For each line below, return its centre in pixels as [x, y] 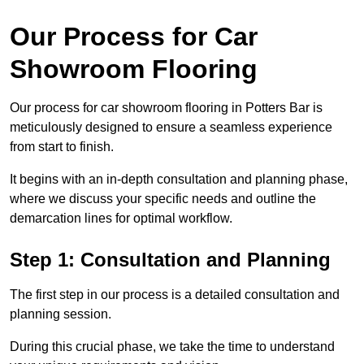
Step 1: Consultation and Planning [170, 260]
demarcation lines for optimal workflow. [121, 219]
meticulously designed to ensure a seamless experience [171, 128]
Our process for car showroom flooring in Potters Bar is [166, 108]
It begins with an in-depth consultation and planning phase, [179, 180]
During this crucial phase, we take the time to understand [172, 347]
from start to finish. [63, 147]
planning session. [61, 314]
